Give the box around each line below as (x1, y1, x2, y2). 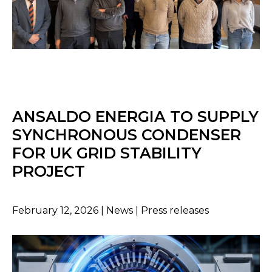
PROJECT (12, 161, 85, 180)
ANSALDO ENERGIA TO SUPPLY (12, 107, 259, 126)
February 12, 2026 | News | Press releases (12, 204, 209, 216)
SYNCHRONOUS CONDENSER (12, 125, 241, 144)
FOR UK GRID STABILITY (12, 143, 202, 162)
